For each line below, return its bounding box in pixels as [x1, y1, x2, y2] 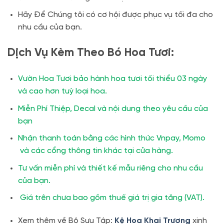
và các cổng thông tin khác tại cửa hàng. [17, 146, 173, 155]
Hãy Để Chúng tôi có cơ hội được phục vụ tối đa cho [17, 10, 213, 19]
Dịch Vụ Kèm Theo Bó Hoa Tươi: [7, 47, 174, 59]
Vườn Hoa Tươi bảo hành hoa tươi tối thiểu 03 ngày [17, 74, 207, 83]
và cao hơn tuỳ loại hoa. [17, 87, 107, 95]
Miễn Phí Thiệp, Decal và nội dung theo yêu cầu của [17, 104, 208, 113]
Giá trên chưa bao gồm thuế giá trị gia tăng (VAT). [17, 193, 204, 202]
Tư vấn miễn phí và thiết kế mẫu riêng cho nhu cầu [17, 163, 203, 172]
